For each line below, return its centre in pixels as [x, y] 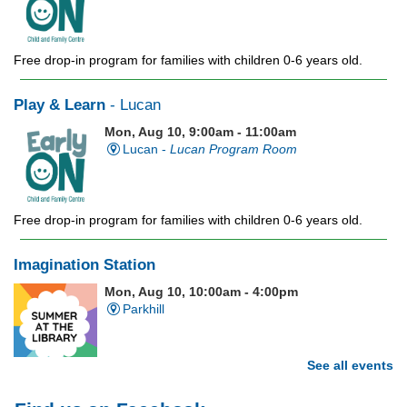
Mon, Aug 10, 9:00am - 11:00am [201, 132]
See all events [350, 365]
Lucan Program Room [233, 149]
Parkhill [143, 309]
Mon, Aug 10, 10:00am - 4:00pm [202, 292]
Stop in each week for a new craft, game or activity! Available [188, 380]
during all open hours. [76, 397]
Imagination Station [84, 265]
